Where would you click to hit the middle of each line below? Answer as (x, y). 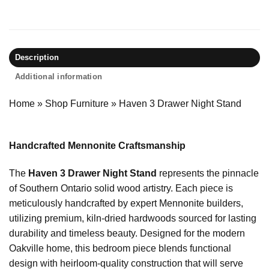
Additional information (59, 76)
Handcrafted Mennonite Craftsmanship (97, 146)
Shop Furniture (77, 103)
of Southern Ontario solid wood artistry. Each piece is (121, 189)
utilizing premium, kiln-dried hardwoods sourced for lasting (133, 219)
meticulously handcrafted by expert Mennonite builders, (126, 204)
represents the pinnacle (208, 174)
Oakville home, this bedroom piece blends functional (120, 249)
